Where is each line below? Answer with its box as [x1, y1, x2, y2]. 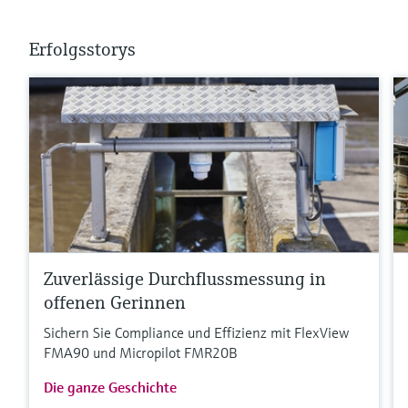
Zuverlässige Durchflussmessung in [44, 267, 326, 291]
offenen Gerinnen [44, 291, 186, 314]
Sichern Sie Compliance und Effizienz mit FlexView [44, 322, 349, 342]
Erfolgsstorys [29, 38, 136, 61]
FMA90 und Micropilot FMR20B [44, 342, 237, 362]
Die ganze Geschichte [44, 377, 177, 396]
